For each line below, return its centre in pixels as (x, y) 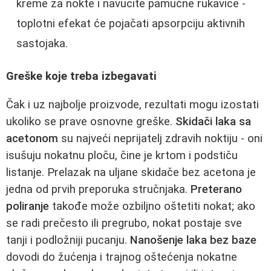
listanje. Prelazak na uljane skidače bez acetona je (131, 172)
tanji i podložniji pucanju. (68, 240)
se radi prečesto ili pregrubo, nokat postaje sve (124, 223)
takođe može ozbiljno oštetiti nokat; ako (152, 206)
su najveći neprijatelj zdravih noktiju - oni (160, 138)
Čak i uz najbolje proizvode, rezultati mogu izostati (132, 104)
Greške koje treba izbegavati (81, 77)
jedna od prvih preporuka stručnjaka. (98, 189)
